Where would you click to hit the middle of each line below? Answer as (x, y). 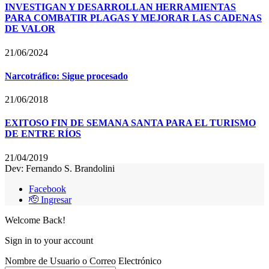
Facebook (47, 189)
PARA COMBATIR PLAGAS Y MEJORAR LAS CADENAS (133, 18)
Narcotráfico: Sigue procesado (66, 76)
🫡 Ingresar (50, 199)
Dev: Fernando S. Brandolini (60, 168)
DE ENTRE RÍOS (43, 134)
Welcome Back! (35, 220)
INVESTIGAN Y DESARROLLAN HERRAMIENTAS (120, 7)
